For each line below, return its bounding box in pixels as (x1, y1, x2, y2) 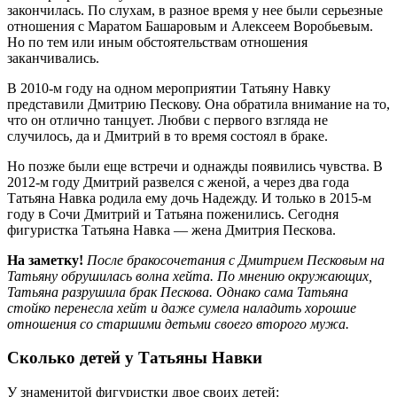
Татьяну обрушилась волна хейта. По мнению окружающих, (7, 268, 372, 284)
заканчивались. (7, 50, 99, 66)
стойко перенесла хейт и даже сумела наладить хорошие (7, 300, 356, 315)
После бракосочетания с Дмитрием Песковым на (87, 252, 385, 268)
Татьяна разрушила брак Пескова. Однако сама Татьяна (7, 284, 348, 300)
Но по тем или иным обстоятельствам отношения (7, 34, 307, 50)
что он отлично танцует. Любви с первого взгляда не (7, 112, 328, 128)
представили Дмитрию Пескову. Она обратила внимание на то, (7, 96, 390, 112)
